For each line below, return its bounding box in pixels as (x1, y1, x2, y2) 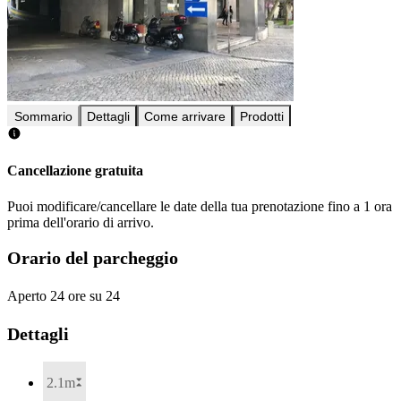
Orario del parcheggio (7, 248, 178, 269)
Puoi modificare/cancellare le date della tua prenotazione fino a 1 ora (7, 198, 392, 214)
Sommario (14, 109, 73, 124)
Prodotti (240, 109, 284, 124)
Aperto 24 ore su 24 (7, 287, 120, 303)
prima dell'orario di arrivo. (7, 214, 154, 230)
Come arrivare (144, 109, 226, 124)
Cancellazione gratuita (7, 163, 143, 179)
